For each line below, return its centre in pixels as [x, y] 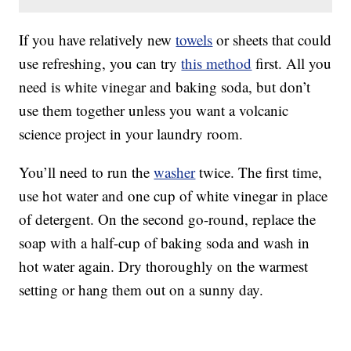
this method [217, 63]
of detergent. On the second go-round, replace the [168, 219]
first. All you [292, 63]
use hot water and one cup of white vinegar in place [174, 196]
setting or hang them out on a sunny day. [141, 290]
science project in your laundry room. [131, 134]
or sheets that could [272, 40]
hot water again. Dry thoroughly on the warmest [164, 266]
